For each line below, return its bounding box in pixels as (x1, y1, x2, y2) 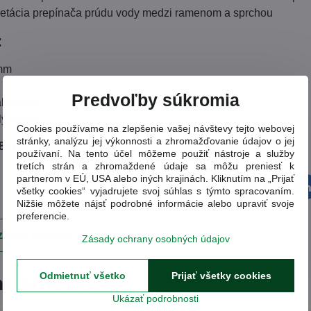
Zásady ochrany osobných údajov (81, 233, 230, 244)
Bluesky (213, 185, 253, 197)
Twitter (183, 185, 216, 197)
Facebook (152, 185, 202, 197)
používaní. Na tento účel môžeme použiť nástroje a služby (17, 147, 294, 159)
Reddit (274, 185, 308, 197)
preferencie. (17, 210, 69, 221)
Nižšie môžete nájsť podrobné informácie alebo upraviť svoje (17, 197, 294, 209)
